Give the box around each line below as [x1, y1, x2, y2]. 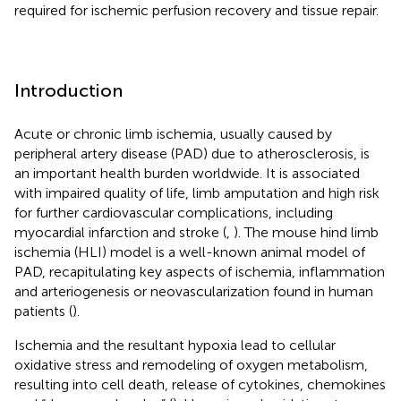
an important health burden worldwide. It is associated [14, 164, 360, 182]
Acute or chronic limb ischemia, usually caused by [14, 124, 332, 142]
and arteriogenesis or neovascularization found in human [14, 282, 373, 300]
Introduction [14, 79, 123, 101]
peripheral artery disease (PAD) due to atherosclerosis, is [14, 144, 370, 162]
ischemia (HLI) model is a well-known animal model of [14, 243, 365, 260]
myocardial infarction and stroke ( [14, 223, 226, 241]
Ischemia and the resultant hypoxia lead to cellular [14, 336, 336, 354]
